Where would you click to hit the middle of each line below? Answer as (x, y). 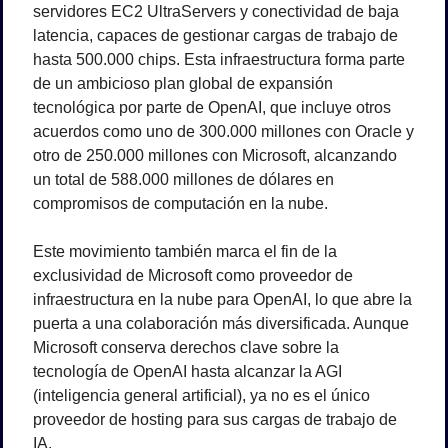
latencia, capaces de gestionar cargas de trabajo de (215, 36)
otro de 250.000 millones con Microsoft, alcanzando (215, 156)
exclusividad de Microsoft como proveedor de (193, 276)
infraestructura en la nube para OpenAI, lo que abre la (222, 300)
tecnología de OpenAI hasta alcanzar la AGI (187, 372)
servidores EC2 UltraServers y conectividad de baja (216, 12)
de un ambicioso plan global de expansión (183, 84)
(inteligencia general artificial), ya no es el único (201, 396)
